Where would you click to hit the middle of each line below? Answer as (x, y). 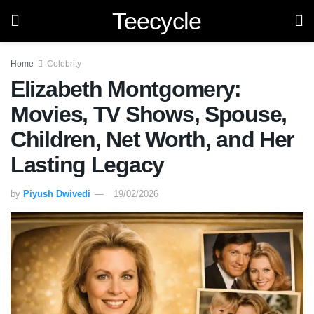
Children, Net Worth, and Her (152, 139)
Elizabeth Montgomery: (126, 89)
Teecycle (157, 21)
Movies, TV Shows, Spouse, (149, 114)
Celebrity (64, 64)
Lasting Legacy (88, 165)
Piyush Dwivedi (57, 193)
